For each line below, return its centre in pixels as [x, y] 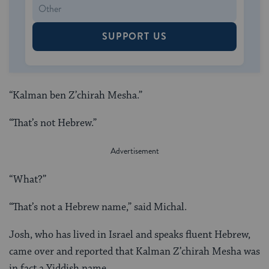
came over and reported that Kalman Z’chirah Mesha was [134, 251]
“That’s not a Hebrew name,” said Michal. [98, 207]
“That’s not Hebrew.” [53, 123]
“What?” [28, 179]
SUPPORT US [134, 36]
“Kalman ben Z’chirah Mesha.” [76, 95]
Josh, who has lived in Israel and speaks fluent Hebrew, [130, 234]
